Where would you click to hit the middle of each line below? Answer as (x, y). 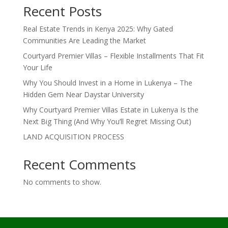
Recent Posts (62, 11)
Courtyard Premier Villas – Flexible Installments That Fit (113, 55)
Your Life (37, 67)
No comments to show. (62, 182)
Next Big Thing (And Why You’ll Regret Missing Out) (107, 121)
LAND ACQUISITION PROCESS (73, 136)
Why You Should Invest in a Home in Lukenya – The (107, 82)
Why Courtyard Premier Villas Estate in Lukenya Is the (110, 109)
